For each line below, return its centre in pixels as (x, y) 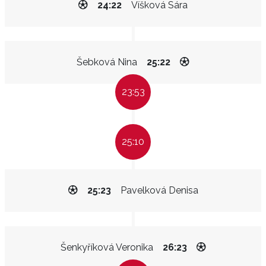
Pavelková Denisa (159, 190)
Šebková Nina (107, 62)
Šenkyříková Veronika (107, 247)
